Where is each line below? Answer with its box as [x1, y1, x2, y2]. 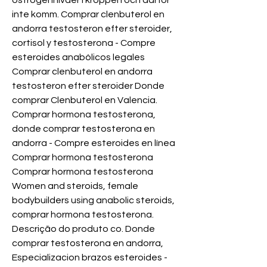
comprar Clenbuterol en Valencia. [12, 95, 157, 105]
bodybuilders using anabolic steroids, [12, 195, 175, 206]
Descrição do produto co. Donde [12, 224, 155, 234]
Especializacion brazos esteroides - [12, 253, 167, 263]
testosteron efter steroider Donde [12, 81, 164, 91]
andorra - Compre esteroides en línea [12, 138, 175, 148]
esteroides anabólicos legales [12, 52, 145, 63]
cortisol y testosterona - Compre [12, 38, 156, 48]
